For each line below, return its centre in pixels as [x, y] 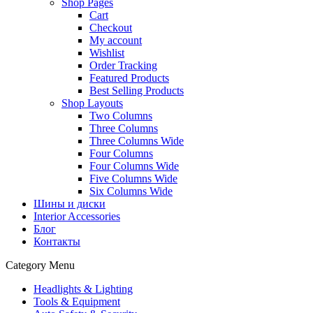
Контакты [57, 241]
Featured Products [129, 78]
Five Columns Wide [133, 178]
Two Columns [121, 115]
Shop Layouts [92, 103]
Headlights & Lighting [83, 289]
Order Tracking [123, 65]
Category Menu [40, 265]
